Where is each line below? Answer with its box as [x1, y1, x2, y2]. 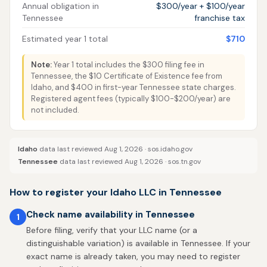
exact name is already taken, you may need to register [26, 251, 240, 262]
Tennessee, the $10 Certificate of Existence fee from [31, 71, 222, 81]
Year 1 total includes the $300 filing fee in [52, 60, 204, 70]
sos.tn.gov [168, 157, 201, 166]
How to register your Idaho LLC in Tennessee [10, 186, 222, 198]
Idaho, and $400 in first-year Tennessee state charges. [31, 82, 236, 92]
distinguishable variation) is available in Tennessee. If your [26, 238, 250, 249]
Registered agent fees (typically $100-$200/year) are [31, 94, 231, 104]
